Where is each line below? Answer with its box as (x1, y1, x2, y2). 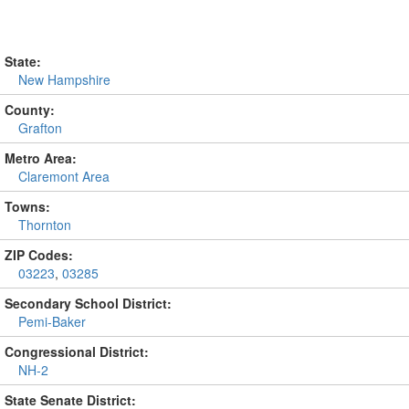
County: (5, 100, 55, 119)
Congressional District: (5, 342, 149, 361)
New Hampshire (18, 70, 110, 89)
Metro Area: (5, 149, 77, 167)
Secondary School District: (5, 294, 172, 312)
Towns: (5, 197, 50, 215)
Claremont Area (18, 167, 110, 185)
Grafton (18, 119, 62, 137)
